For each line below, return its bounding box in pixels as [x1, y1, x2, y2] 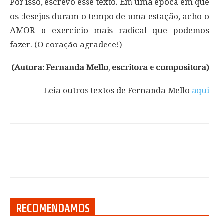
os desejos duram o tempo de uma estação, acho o [10, 11, 209, 21]
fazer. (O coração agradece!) [10, 39, 122, 49]
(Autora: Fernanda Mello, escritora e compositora [11, 62, 206, 72]
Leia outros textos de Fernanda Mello [44, 85, 192, 95]
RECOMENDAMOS [16, 202, 89, 214]
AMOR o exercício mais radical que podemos [10, 25, 209, 35]
